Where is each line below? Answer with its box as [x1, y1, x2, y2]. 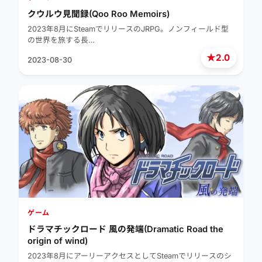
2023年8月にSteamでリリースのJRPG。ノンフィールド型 [27, 25, 229, 34]
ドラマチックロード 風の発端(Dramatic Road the [27, 224, 223, 235]
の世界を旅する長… [27, 36, 95, 45]
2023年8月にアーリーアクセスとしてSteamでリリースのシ [27, 251, 232, 261]
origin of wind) [27, 236, 88, 247]
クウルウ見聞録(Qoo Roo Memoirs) [27, 9, 170, 20]
